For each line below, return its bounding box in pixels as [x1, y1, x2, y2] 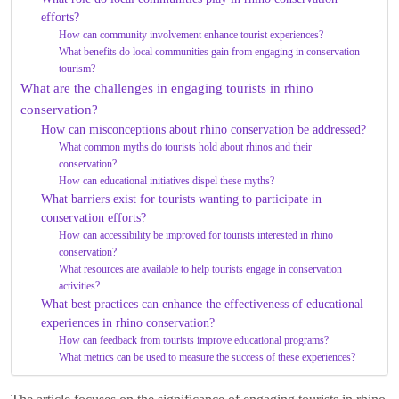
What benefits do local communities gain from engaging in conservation [59, 45, 361, 59]
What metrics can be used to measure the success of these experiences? [59, 351, 356, 364]
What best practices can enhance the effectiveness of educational [40, 297, 363, 312]
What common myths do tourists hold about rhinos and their [59, 141, 313, 154]
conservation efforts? [40, 211, 146, 225]
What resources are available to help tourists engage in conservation [59, 263, 343, 276]
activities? [59, 280, 101, 293]
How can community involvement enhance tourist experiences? [59, 28, 324, 42]
